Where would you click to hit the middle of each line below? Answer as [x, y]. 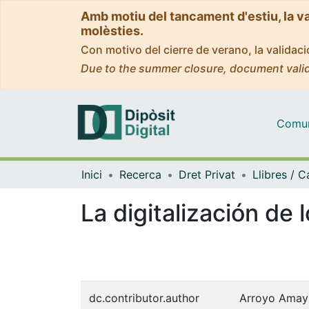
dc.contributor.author [144, 298]
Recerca [140, 174]
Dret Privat [207, 174]
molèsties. [112, 31]
